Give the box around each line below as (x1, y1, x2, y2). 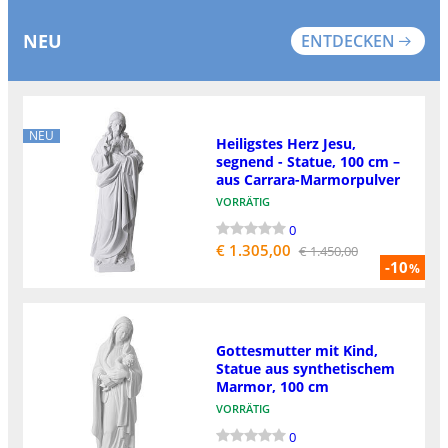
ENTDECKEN (301, 29, 395, 52)
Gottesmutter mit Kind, (215, 341, 378, 361)
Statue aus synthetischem (215, 359, 395, 379)
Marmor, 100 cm (215, 377, 329, 397)
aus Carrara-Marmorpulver (215, 169, 400, 189)
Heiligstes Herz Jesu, (215, 133, 356, 153)
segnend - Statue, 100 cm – (215, 151, 400, 171)
